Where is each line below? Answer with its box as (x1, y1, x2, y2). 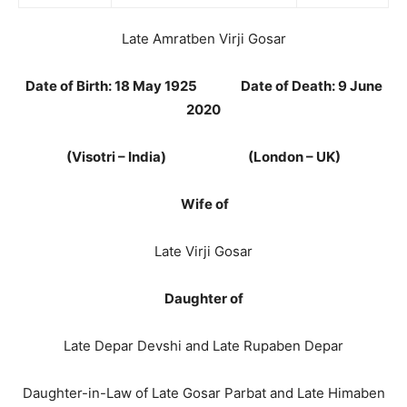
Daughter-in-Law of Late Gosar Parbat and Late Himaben (22, 384, 385, 402)
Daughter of (164, 290, 243, 307)
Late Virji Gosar (154, 243, 253, 260)
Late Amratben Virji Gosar (121, 30, 286, 47)
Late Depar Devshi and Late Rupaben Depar (64, 337, 343, 354)
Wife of (181, 195, 229, 213)
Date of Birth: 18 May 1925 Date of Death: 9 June (25, 77, 382, 94)
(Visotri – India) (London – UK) (66, 148, 341, 165)
